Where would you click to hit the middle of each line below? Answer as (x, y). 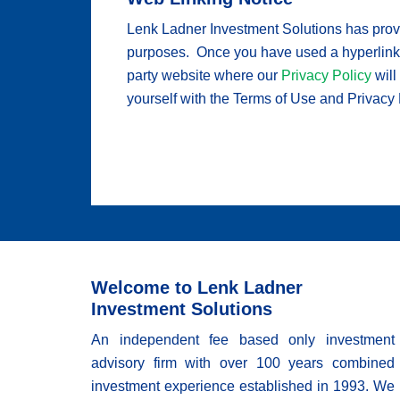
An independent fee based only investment (243, 340)
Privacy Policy (326, 75)
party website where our (204, 75)
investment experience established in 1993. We (243, 386)
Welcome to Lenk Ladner (197, 287)
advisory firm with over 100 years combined (243, 363)
